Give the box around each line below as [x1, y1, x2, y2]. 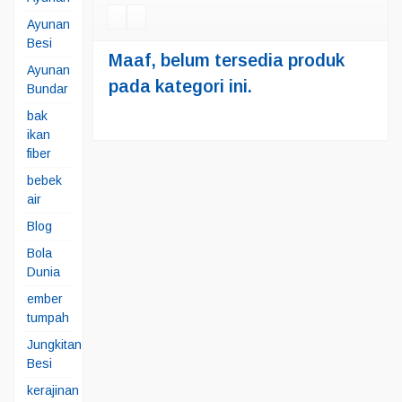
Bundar [27, 82, 68, 96]
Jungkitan [27, 337, 82, 352]
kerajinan [27, 383, 79, 398]
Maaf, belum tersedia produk [108, 50, 345, 70]
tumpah [27, 310, 69, 325]
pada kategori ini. [108, 76, 252, 96]
